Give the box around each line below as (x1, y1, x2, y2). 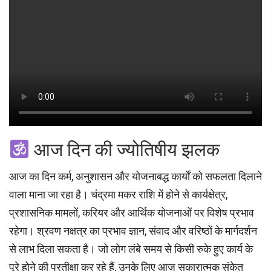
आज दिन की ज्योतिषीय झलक (30, 139, 220, 161)
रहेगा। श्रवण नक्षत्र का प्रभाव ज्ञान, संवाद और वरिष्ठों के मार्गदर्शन (9, 224, 257, 238)
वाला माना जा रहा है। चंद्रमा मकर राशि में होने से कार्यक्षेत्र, (9, 188, 227, 201)
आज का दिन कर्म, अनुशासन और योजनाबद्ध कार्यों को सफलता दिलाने (9, 170, 262, 183)
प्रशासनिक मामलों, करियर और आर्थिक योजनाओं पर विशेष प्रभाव (9, 206, 254, 220)
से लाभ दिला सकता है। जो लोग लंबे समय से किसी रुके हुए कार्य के (9, 243, 253, 256)
